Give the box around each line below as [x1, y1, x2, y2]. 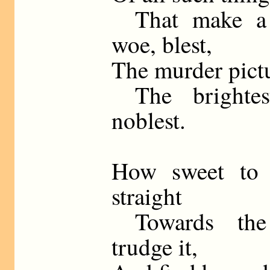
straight [111, 180, 183, 212]
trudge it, [111, 230, 198, 262]
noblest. [111, 104, 186, 136]
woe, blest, [111, 28, 213, 60]
